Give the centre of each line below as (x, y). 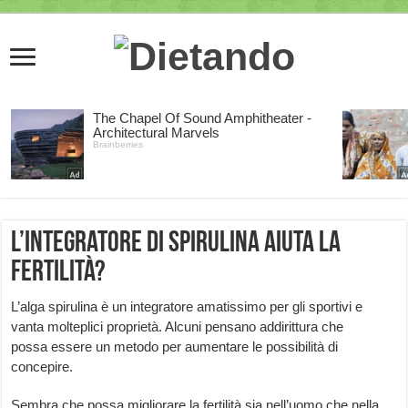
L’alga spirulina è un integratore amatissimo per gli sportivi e (187, 307)
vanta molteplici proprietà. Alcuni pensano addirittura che (178, 327)
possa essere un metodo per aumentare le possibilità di (175, 347)
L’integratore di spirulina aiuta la (176, 245)
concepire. (42, 367)
